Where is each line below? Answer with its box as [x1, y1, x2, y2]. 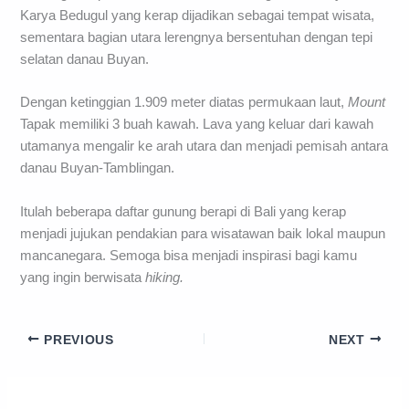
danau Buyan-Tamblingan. [20, 161, 175, 176]
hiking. [145, 269, 184, 285]
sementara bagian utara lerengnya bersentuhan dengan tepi [20, 29, 373, 45]
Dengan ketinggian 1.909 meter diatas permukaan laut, [20, 95, 349, 110]
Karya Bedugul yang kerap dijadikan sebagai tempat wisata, [20, 7, 375, 23]
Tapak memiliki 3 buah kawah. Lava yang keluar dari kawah [20, 117, 374, 132]
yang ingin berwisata [20, 269, 146, 285]
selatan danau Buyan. [20, 51, 150, 67]
